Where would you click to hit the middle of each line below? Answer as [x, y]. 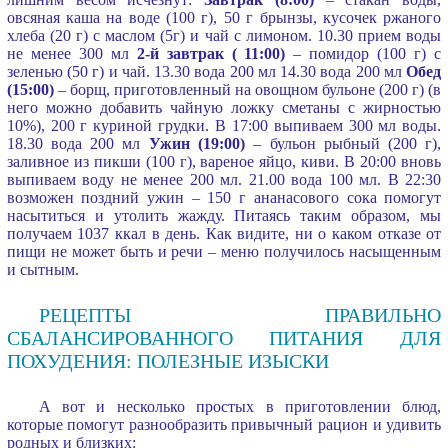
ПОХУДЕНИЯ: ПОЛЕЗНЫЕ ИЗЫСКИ [167, 360]
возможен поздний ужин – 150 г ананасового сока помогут [224, 197]
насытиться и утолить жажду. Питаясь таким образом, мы [224, 215]
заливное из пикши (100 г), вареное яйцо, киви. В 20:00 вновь [224, 161]
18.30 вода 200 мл [77, 143]
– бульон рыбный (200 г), [343, 143]
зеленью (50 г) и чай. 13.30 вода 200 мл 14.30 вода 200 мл [206, 71]
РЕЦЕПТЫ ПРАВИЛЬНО [240, 314]
